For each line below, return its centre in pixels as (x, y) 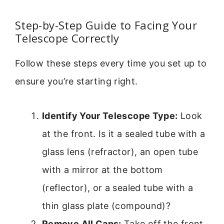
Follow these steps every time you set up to (111, 63)
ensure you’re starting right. (76, 81)
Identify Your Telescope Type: (110, 115)
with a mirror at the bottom (102, 169)
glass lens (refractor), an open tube (120, 151)
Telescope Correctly (67, 38)
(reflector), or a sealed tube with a (117, 187)
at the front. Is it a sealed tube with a (124, 133)
